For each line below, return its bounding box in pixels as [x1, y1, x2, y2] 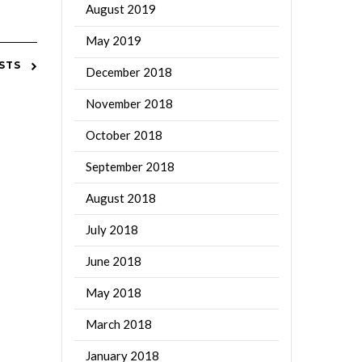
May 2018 [86, 284, 142, 300]
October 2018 [86, 128, 163, 143]
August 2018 [86, 190, 157, 205]
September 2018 [86, 159, 175, 175]
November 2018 [86, 96, 174, 112]
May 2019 [86, 33, 142, 48]
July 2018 [86, 221, 139, 237]
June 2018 [86, 253, 142, 268]
